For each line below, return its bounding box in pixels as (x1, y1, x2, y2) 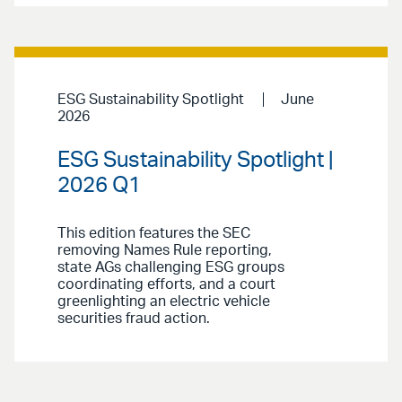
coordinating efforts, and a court (57, 277, 275, 293)
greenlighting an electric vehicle (57, 294, 270, 310)
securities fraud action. (57, 311, 210, 327)
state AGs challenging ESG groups (57, 260, 284, 275)
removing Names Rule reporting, (57, 243, 272, 258)
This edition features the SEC (57, 226, 250, 241)
